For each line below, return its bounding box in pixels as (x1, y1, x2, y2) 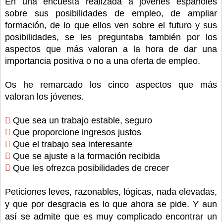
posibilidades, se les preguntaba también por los (5, 32, 217, 42)
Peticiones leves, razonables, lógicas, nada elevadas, (5, 186, 217, 197)
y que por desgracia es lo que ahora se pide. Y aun (5, 199, 217, 209)
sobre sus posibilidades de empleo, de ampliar (5, 8, 217, 18)
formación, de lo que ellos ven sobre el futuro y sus (5, 20, 217, 30)
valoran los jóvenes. (5, 91, 84, 102)
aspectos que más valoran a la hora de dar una (5, 44, 217, 54)
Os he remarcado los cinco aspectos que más (5, 79, 217, 90)
